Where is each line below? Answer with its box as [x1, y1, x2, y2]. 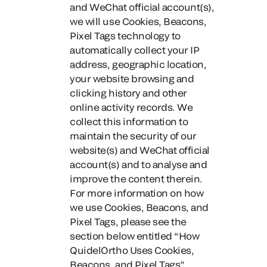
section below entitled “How [70, 230, 200, 241]
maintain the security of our [70, 130, 197, 141]
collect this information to [70, 116, 188, 127]
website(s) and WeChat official [70, 144, 210, 156]
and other [140, 87, 187, 98]
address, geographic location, [70, 58, 207, 70]
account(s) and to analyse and [70, 159, 207, 170]
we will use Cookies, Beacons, [70, 15, 207, 27]
